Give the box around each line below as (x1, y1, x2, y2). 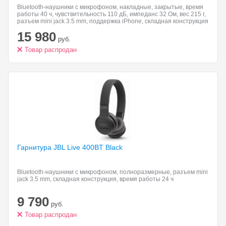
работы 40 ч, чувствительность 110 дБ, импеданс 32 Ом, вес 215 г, (17, 11, 206, 18)
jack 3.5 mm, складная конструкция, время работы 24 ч (17, 176, 174, 183)
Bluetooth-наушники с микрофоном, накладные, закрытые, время (17, 4, 203, 11)
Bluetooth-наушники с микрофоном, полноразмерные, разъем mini (17, 168, 208, 176)
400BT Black (82, 143, 123, 151)
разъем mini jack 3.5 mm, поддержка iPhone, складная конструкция (17, 18, 208, 25)
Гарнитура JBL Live (17, 143, 82, 151)
